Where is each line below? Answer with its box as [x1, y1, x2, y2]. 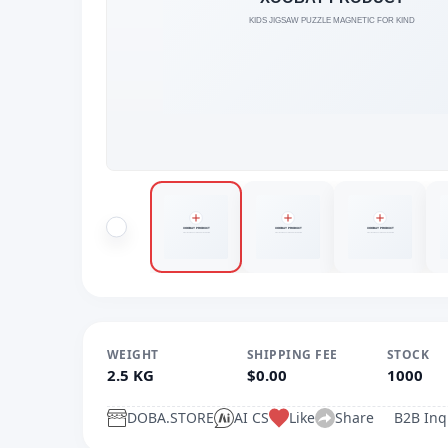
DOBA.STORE [127, 408, 214, 427]
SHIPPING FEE [247, 346, 338, 363]
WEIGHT [107, 346, 159, 363]
